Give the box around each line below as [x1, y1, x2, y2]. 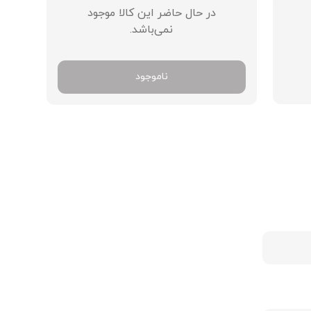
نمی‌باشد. [130, 22, 174, 38]
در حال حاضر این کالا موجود [87, 6, 216, 22]
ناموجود [135, 70, 168, 84]
